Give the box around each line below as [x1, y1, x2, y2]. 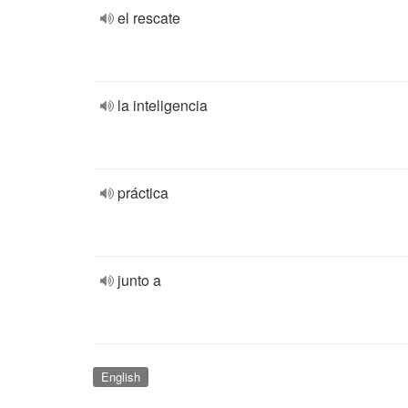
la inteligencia [117, 95, 208, 116]
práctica [117, 182, 168, 203]
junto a [117, 270, 161, 291]
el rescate [117, 7, 180, 28]
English [100, 368, 140, 385]
